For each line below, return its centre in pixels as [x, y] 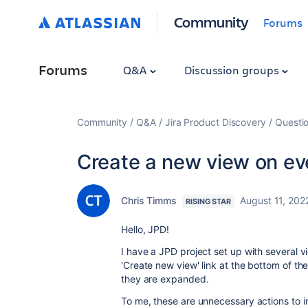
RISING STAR [209, 201]
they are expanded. [165, 279]
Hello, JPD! [145, 229]
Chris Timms [149, 200]
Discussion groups [233, 70]
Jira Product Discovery [215, 122]
